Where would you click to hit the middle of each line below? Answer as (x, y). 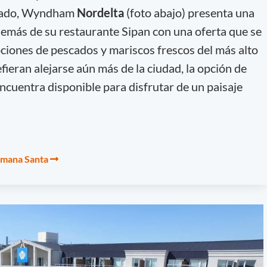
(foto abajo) (156, 12)
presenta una (221, 12)
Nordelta (101, 12)
